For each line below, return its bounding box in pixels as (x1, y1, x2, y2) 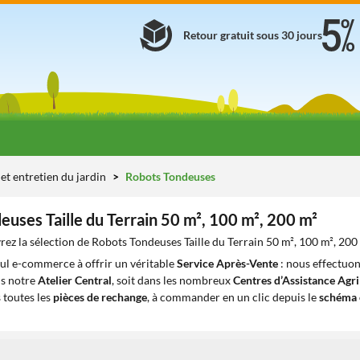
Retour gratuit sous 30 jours (183, 28, 322, 42)
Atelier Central (38, 273, 112, 287)
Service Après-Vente (177, 256, 278, 270)
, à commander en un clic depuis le (147, 290, 319, 304)
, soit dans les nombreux (112, 273, 233, 287)
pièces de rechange (53, 290, 147, 304)
